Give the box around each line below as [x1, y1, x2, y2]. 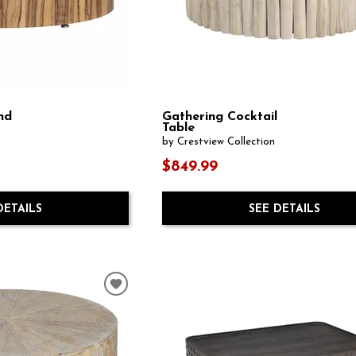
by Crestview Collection [162, 136, 276, 147]
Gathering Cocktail [162, 110, 278, 123]
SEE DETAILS [248, 203, 320, 216]
